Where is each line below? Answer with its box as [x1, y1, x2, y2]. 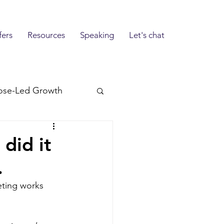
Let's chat [128, 30, 164, 40]
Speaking [79, 30, 114, 40]
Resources [27, 30, 65, 40]
